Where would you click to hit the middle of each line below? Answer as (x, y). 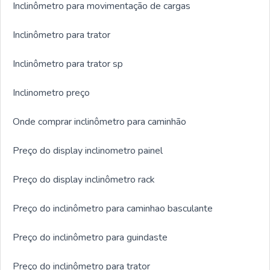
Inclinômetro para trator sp (68, 64)
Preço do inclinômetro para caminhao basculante (113, 209)
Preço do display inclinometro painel (88, 151)
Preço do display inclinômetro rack (84, 180)
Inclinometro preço (51, 93)
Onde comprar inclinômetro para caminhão (99, 122)
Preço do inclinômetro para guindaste (90, 238)
